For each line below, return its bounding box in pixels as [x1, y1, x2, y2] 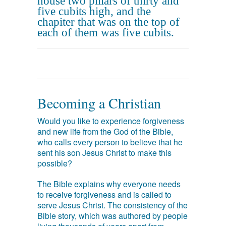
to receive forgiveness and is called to [37, 189, 172, 200]
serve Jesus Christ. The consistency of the [37, 199, 188, 211]
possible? [37, 157, 72, 169]
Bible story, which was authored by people [37, 210, 188, 221]
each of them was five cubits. [37, 26, 174, 39]
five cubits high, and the [37, 5, 151, 18]
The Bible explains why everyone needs [37, 178, 181, 190]
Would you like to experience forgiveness [37, 115, 184, 127]
